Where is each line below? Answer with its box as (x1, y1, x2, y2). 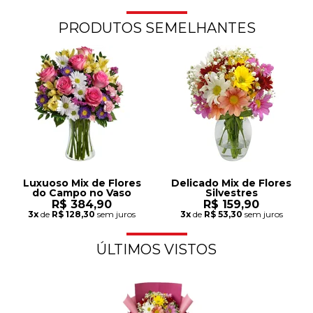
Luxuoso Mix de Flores (22, 176, 141, 189)
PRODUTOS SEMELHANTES (57, 19, 256, 36)
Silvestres (205, 186, 258, 199)
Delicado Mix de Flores (171, 176, 291, 189)
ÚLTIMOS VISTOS (96, 240, 217, 258)
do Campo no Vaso (32, 186, 131, 199)
